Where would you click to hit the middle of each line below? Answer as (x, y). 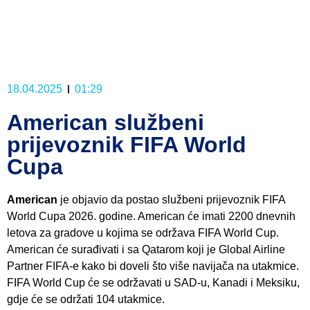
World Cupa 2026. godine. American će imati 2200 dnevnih (151, 216)
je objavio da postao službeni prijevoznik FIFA (171, 199)
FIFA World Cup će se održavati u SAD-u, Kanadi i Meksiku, (153, 282)
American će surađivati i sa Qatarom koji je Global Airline (146, 249)
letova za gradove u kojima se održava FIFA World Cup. (143, 232)
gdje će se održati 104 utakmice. (86, 299)
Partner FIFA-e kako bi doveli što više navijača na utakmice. (153, 266)
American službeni (106, 122)
